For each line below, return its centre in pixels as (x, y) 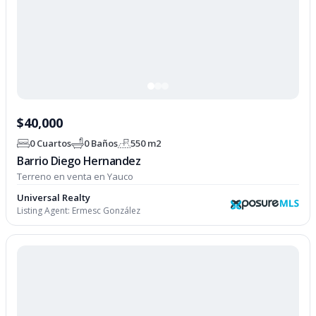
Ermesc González (107, 211)
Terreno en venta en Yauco (75, 177)
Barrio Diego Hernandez (79, 161)
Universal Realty (54, 198)
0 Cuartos (51, 143)
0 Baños (101, 143)
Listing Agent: (45, 211)
